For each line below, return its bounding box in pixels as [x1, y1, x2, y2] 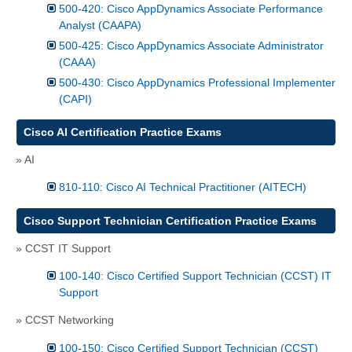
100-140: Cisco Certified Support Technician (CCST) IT [59, 269, 332, 282]
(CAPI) [59, 92, 92, 105]
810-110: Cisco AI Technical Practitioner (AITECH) [59, 181, 306, 194]
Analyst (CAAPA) [59, 18, 141, 31]
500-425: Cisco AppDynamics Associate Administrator [59, 38, 324, 52]
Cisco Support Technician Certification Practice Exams [23, 214, 317, 227]
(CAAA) [59, 55, 96, 68]
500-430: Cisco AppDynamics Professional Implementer [59, 75, 335, 89]
